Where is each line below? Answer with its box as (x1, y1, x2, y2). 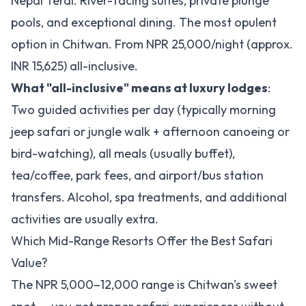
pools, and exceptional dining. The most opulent (11, 14, 277, 30)
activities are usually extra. (11, 211, 158, 227)
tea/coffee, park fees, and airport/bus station (11, 167, 264, 183)
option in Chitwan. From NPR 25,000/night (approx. (11, 36, 293, 52)
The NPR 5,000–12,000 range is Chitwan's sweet (11, 277, 277, 292)
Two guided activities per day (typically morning (11, 102, 276, 117)
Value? (11, 255, 48, 270)
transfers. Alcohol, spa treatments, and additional (11, 189, 287, 205)
